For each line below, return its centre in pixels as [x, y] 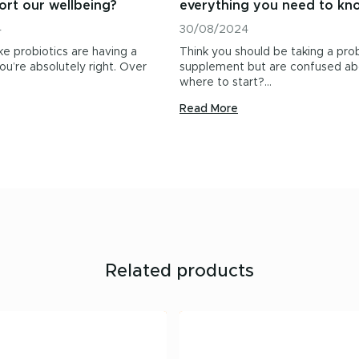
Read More [209, 109]
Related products [179, 272]
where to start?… [226, 83]
